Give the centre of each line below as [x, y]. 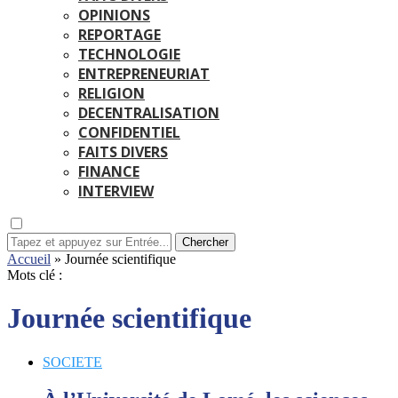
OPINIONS [114, 15]
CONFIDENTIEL [129, 132]
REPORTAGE [119, 35]
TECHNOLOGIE [129, 54]
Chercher [205, 242]
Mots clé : [35, 275]
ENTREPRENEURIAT [144, 74]
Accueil [29, 259]
